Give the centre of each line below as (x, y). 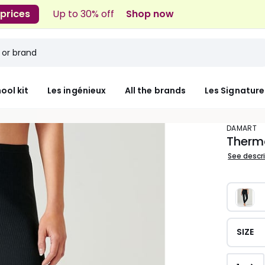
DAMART (244, 128)
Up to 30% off (84, 14)
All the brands (156, 90)
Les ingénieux (77, 90)
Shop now (150, 14)
